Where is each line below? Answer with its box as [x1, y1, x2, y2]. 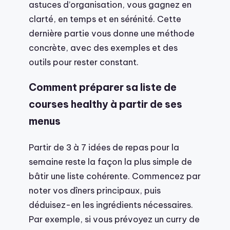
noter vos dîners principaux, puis [29, 185, 161, 196]
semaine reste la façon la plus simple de [29, 156, 192, 167]
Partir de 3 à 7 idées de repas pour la [29, 142, 179, 153]
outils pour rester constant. [29, 56, 139, 67]
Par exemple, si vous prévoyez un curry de [29, 214, 200, 225]
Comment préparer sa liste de [29, 81, 177, 94]
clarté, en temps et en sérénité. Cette [29, 13, 181, 24]
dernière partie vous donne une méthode [29, 27, 195, 39]
